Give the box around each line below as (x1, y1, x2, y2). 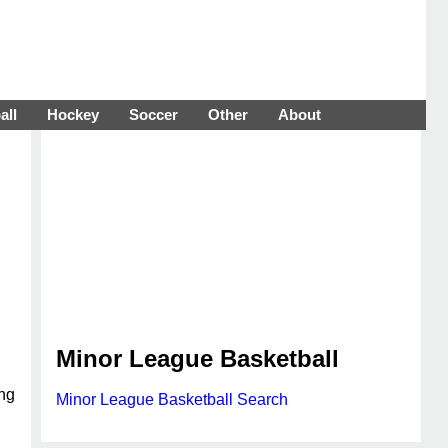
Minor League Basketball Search (56, 391, 288, 408)
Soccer (129, 106, 178, 123)
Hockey (47, 106, 99, 123)
